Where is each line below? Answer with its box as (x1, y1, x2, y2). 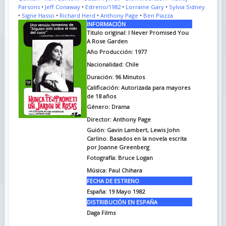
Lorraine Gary (125, 3, 164, 11)
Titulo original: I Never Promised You (86, 28, 189, 36)
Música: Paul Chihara (86, 166, 142, 174)
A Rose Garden (86, 37, 128, 45)
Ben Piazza (143, 11, 173, 19)
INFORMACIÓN (86, 20, 126, 28)
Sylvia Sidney (168, 3, 205, 11)
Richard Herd (59, 11, 95, 19)
